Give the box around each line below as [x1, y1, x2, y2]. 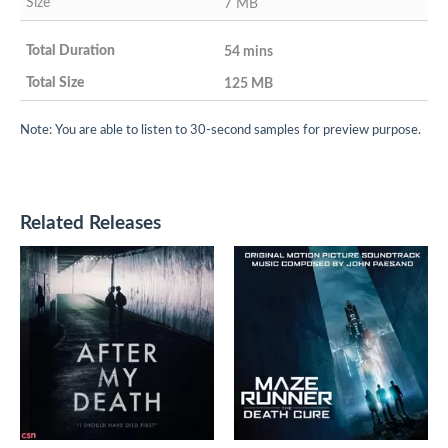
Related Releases [20, 214, 161, 234]
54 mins [224, 43, 273, 59]
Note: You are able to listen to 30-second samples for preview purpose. [20, 124, 421, 137]
